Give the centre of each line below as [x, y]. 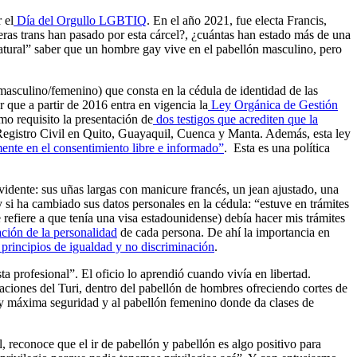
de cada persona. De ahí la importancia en [224, 232]
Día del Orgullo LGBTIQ [80, 20]
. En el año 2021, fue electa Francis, [237, 20]
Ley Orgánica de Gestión [273, 104]
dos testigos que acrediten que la [235, 119]
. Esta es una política [277, 147]
